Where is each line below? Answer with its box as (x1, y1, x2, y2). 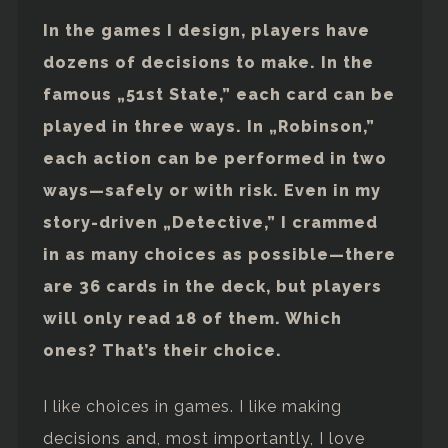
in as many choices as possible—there (42, 244, 396, 264)
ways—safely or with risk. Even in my (42, 180, 381, 200)
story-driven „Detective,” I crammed (42, 212, 378, 232)
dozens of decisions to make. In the (42, 52, 374, 72)
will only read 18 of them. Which (42, 308, 342, 328)
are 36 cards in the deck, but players (42, 276, 382, 296)
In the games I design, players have (42, 20, 370, 40)
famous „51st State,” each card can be (42, 84, 395, 104)
